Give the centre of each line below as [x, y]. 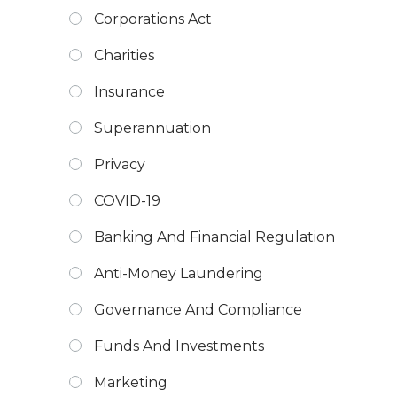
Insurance [129, 92]
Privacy [120, 164]
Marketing [131, 382]
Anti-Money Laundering [179, 273]
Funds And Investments [179, 346]
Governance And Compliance [198, 310]
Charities [124, 55]
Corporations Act [153, 19]
